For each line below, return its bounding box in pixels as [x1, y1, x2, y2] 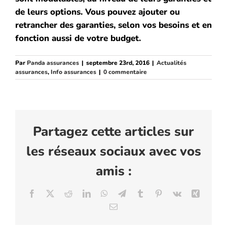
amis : [95, 162, 132, 180]
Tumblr [143, 189, 167, 198]
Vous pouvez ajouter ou [83, 6, 180, 18]
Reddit [71, 189, 93, 198]
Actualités [157, 58, 186, 67]
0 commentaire [103, 67, 147, 76]
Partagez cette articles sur [33, 122, 194, 140]
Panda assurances [27, 58, 79, 67]
